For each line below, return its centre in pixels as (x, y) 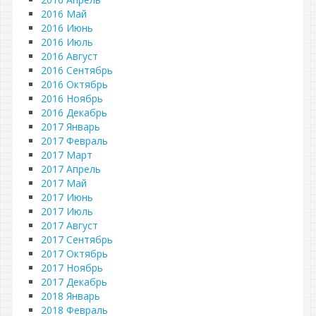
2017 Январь (71, 127)
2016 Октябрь (74, 84)
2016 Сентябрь (77, 70)
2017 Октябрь (74, 254)
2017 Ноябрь (72, 268)
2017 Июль (67, 211)
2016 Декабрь (74, 113)
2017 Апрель (71, 169)
